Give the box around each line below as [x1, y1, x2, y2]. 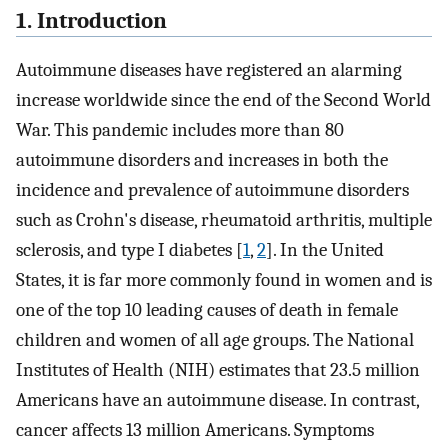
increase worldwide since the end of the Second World [16, 88, 431, 111]
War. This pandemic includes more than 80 [16, 118, 344, 141]
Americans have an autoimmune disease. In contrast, [16, 388, 419, 411]
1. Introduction [16, 7, 167, 34]
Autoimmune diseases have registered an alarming [16, 58, 402, 81]
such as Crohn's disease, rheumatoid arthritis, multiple [16, 208, 432, 231]
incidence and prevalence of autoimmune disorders [16, 178, 409, 201]
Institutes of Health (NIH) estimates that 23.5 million [16, 358, 420, 381]
